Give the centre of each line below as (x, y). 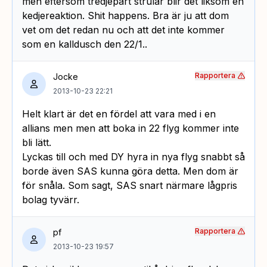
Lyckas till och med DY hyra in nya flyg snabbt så (133, 157)
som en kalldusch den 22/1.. (85, 44)
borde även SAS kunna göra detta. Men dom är (130, 171)
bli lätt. (37, 143)
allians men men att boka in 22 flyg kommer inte (131, 128)
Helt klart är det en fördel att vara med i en (119, 114)
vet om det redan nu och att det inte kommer (123, 30)
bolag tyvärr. (51, 200)
